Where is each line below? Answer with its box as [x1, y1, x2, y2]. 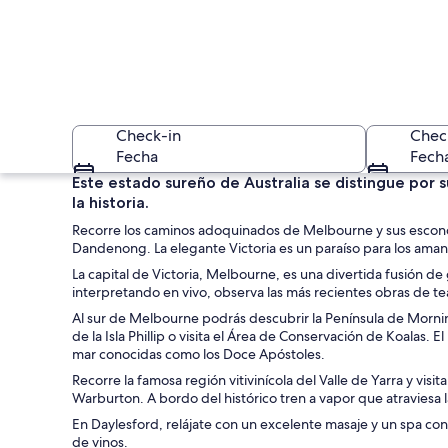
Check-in [116, 125, 181, 146]
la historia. [72, 193, 149, 212]
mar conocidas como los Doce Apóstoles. [72, 345, 325, 363]
